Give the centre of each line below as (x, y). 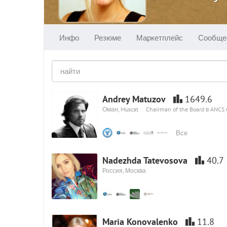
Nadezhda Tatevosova (145, 160)
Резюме (108, 37)
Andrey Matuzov (134, 99)
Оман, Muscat (120, 109)
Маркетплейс (160, 37)
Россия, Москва (124, 171)
